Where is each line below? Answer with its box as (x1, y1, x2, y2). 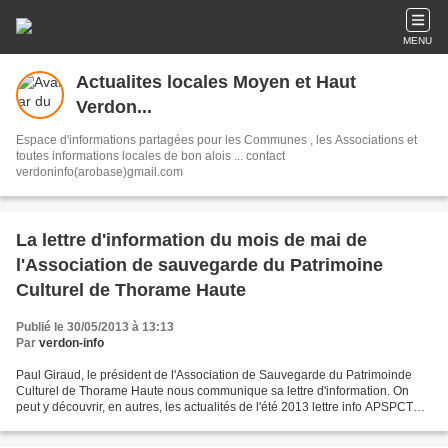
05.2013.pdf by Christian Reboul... (16, 416, 201, 430)
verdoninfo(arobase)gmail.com (16, 165, 183, 179)
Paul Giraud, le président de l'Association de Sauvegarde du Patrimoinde (16, 368, 412, 382)
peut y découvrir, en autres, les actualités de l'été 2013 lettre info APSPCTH (16, 400, 422, 414)
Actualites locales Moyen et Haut (76, 72, 356, 92)
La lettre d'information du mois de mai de (16, 230, 367, 250)
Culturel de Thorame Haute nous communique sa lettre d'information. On (16, 384, 409, 398)
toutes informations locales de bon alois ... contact (16, 149, 285, 163)
